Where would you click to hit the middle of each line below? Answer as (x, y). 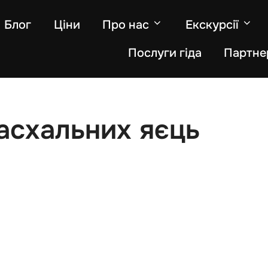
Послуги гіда (165, 53)
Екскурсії (212, 25)
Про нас (126, 25)
